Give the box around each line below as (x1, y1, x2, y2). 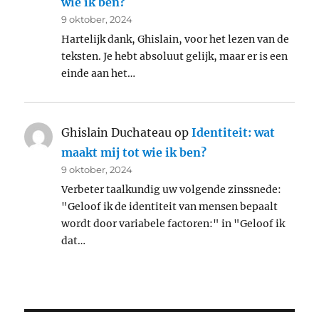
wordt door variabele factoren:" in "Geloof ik (61, 217, 286, 231)
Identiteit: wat (192, 125, 276, 140)
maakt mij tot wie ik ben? (61, 145, 207, 160)
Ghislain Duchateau (61, 125, 172, 140)
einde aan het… (61, 67, 136, 80)
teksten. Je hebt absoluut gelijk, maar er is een (61, 50, 288, 63)
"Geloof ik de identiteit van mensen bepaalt (61, 200, 278, 214)
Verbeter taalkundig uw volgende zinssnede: (61, 183, 282, 197)
